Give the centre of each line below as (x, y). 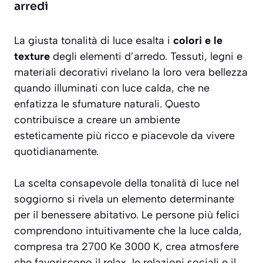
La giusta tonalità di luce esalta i (94, 41)
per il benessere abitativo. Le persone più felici (127, 215)
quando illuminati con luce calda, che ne (112, 88)
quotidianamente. (56, 152)
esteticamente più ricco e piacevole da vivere (124, 136)
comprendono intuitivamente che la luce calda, (128, 231)
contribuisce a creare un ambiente (97, 120)
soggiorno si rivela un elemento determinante (124, 199)
